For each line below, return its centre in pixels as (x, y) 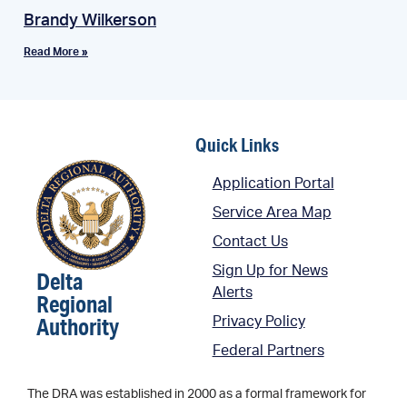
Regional (74, 303)
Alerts (232, 293)
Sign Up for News (270, 271)
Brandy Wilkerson (90, 21)
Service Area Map (272, 213)
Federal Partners (268, 351)
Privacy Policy (258, 322)
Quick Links (237, 145)
